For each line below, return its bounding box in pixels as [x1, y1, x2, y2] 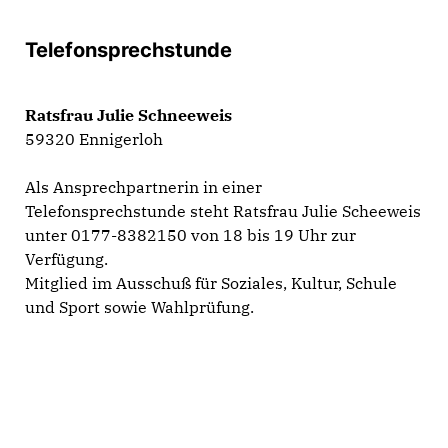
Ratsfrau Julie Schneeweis [25, 104, 232, 125]
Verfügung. [25, 248, 108, 269]
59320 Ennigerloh [25, 128, 163, 149]
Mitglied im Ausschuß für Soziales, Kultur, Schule [25, 272, 397, 293]
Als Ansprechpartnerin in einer [25, 176, 262, 197]
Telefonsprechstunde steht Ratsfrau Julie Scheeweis [25, 200, 421, 221]
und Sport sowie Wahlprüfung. [25, 296, 254, 317]
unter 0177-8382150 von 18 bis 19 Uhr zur [25, 224, 356, 245]
